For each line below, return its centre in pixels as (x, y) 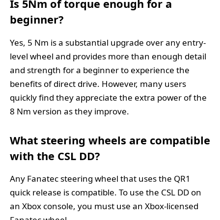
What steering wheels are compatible (110, 140)
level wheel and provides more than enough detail (108, 56)
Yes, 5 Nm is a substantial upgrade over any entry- (108, 42)
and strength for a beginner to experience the (100, 70)
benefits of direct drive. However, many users (98, 83)
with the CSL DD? (55, 156)
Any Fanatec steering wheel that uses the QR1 (100, 179)
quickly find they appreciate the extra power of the (108, 97)
